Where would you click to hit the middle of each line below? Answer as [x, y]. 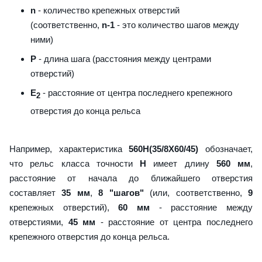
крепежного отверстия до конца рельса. [89, 236]
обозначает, [226, 149]
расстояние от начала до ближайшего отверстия [131, 178]
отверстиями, [39, 222]
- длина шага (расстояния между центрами [124, 58]
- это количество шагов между [177, 25]
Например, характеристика [69, 149]
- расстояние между [201, 207]
